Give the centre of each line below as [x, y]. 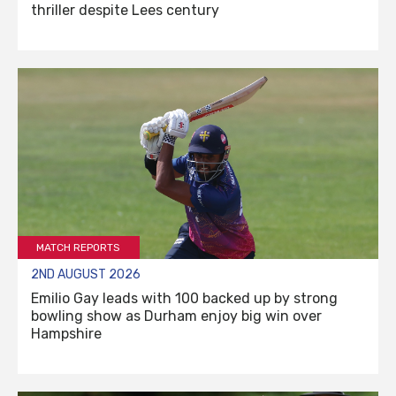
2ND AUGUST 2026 [86, 274]
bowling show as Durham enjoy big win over [176, 316]
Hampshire [66, 333]
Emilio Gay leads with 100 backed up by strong [184, 298]
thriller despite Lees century [125, 11]
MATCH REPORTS [79, 247]
